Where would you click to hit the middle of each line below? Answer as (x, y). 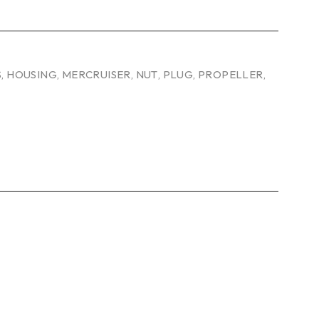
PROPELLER (231, 74)
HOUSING (32, 74)
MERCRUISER (96, 74)
